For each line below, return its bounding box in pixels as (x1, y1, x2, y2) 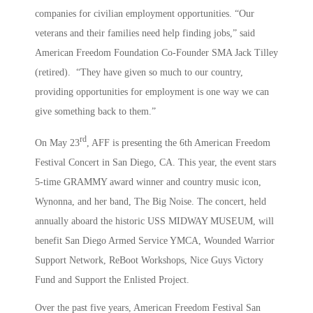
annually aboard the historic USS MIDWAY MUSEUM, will (35, 215, 274, 226)
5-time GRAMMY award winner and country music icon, (35, 176, 261, 187)
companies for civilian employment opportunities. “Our (35, 8, 254, 20)
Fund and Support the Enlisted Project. (35, 274, 189, 285)
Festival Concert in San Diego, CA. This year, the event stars (35, 156, 276, 168)
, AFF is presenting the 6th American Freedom (87, 137, 270, 148)
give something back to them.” (35, 106, 156, 117)
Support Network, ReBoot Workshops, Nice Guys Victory (35, 254, 263, 265)
